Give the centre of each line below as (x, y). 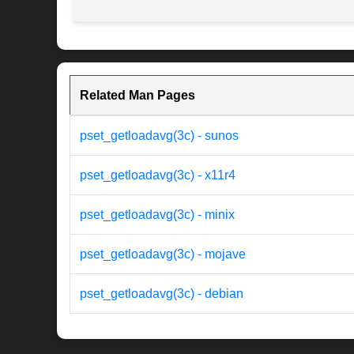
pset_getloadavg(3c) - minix (157, 215)
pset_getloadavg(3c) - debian (162, 294)
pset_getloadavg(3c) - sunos (159, 136)
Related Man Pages (137, 96)
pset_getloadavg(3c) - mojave (163, 254)
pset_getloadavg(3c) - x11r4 (158, 175)
